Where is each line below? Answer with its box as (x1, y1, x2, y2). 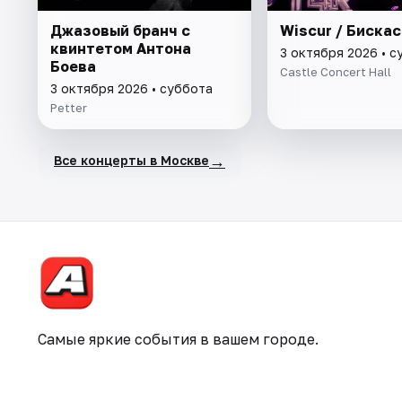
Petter (50, 100, 87, 115)
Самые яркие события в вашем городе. (38, 330, 319, 348)
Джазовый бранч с (50, 21, 190, 39)
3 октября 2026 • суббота (50, 80, 213, 96)
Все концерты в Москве (54, 153, 209, 169)
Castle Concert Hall (279, 64, 391, 79)
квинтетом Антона (50, 39, 191, 57)
